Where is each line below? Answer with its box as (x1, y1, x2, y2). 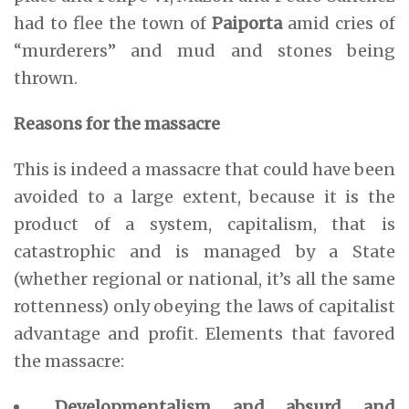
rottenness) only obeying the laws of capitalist (14, 295, 395, 317)
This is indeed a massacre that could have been (14, 158, 395, 180)
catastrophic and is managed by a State (14, 240, 395, 262)
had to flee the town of (14, 12, 212, 34)
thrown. (14, 67, 78, 89)
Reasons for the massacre (14, 112, 220, 134)
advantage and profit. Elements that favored (14, 322, 395, 344)
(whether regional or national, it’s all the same (14, 267, 395, 289)
